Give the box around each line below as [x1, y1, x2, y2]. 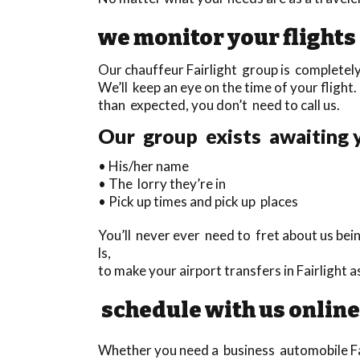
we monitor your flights [98, 24, 356, 51]
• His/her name [98, 157, 189, 174]
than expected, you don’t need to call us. [98, 96, 340, 113]
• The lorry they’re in [98, 174, 226, 192]
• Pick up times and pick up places [98, 192, 298, 210]
